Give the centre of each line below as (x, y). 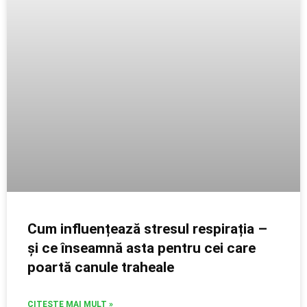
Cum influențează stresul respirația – (147, 229)
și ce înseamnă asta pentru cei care (142, 248)
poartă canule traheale (101, 267)
